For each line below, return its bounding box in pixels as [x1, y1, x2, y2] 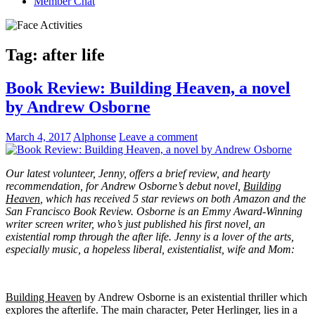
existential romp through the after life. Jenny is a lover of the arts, [6, 230, 294, 243]
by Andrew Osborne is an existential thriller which [82, 290, 307, 303]
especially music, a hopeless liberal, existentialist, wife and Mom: [6, 243, 295, 255]
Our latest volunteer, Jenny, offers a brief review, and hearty [6, 167, 270, 179]
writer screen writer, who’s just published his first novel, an [6, 217, 265, 230]
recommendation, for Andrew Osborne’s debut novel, [6, 179, 243, 192]
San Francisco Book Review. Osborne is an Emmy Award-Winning [6, 205, 302, 217]
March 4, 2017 [6, 130, 71, 143]
